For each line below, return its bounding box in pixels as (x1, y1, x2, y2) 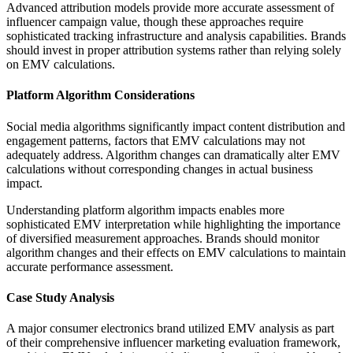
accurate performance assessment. (6, 259, 173, 273)
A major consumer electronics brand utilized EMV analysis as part (6, 321, 334, 336)
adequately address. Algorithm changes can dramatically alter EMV (6, 147, 340, 162)
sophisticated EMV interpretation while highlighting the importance (6, 217, 340, 231)
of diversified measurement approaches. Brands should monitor (6, 231, 319, 245)
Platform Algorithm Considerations (6, 88, 195, 102)
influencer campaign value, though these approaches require (6, 15, 303, 29)
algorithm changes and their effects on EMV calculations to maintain (6, 245, 346, 259)
